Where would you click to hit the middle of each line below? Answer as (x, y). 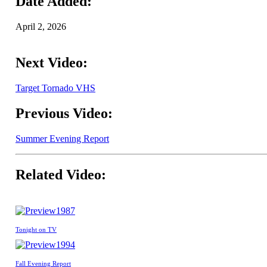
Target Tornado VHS (55, 88)
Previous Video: (64, 113)
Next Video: (52, 63)
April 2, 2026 (41, 27)
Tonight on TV (36, 229)
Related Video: (61, 174)
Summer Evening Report (62, 138)
